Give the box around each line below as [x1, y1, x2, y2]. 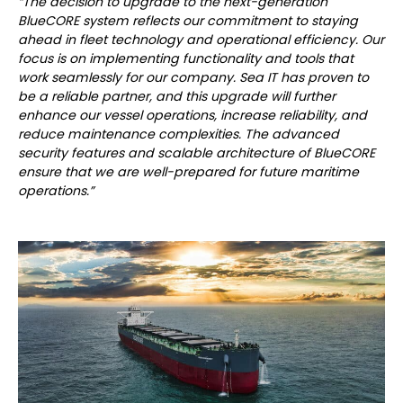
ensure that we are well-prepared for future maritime [18, 163, 359, 182]
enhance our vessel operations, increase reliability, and [18, 106, 367, 125]
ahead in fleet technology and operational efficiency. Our [18, 31, 384, 49]
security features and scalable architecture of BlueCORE [18, 144, 375, 163]
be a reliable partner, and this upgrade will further [18, 87, 336, 106]
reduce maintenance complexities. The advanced [18, 125, 339, 144]
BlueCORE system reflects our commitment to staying [18, 12, 358, 31]
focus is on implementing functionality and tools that [18, 49, 354, 68]
